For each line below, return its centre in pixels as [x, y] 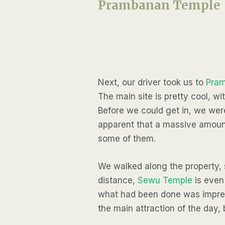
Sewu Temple [165, 181]
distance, [118, 181]
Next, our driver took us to [151, 83]
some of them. [127, 139]
